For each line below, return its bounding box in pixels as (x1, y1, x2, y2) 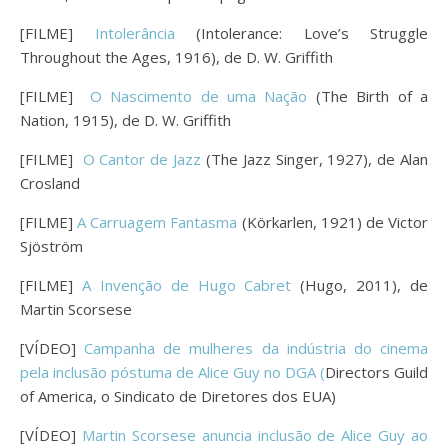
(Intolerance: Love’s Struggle (174, 22, 428, 43)
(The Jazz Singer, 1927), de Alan (201, 148, 429, 169)
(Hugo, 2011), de (291, 274, 428, 295)
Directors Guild (325, 361, 428, 382)
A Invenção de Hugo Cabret (81, 274, 292, 295)
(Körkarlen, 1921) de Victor (237, 211, 429, 232)
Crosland (20, 172, 80, 193)
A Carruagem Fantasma (77, 211, 238, 232)
